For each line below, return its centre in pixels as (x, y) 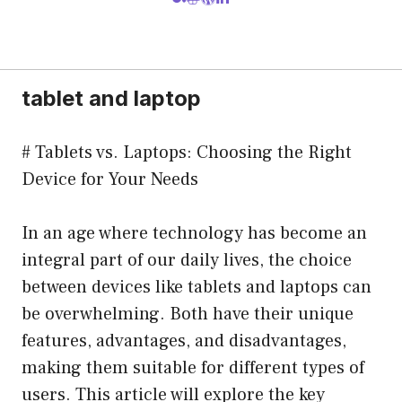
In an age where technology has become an (194, 233)
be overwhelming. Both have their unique (188, 314)
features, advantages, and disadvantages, (184, 341)
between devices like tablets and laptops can (197, 287)
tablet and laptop (111, 98)
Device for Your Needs (110, 179)
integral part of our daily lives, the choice (187, 260)
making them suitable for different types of (193, 367)
